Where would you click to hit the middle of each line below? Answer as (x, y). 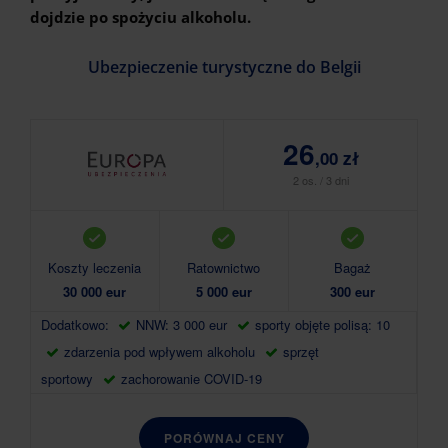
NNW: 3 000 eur (181, 324)
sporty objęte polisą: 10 (322, 324)
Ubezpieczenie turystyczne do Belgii (224, 67)
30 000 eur (95, 291)
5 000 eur (223, 291)
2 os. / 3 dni (320, 180)
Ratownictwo (224, 267)
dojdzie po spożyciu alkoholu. (140, 17)
